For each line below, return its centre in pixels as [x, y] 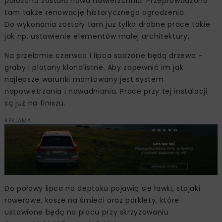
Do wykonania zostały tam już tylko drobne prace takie [108, 25]
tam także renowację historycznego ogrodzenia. [95, 13]
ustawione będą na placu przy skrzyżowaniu [87, 212]
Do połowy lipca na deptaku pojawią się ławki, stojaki [103, 188]
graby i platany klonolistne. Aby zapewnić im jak [94, 68]
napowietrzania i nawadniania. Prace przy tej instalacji [106, 91]
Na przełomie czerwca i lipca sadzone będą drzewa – [104, 56]
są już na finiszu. [35, 103]
